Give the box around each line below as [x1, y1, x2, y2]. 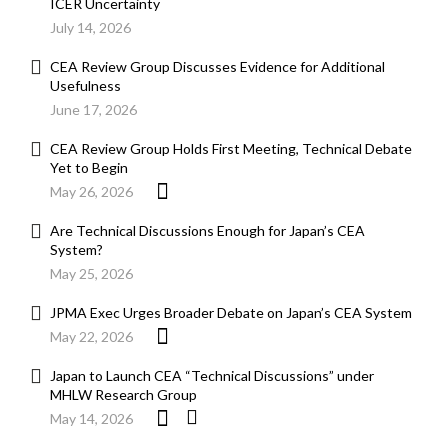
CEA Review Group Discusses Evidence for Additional [50, 58, 385, 76]
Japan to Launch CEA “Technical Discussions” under [50, 367, 374, 385]
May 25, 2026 [50, 265, 133, 283]
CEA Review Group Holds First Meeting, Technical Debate [50, 140, 412, 158]
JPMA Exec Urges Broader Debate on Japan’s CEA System [50, 304, 412, 322]
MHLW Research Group [50, 386, 197, 404]
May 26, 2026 [50, 183, 133, 201]
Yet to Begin [50, 159, 128, 177]
